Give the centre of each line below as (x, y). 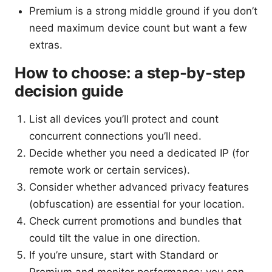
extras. (46, 45)
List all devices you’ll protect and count (124, 119)
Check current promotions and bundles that (135, 221)
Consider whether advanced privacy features (139, 187)
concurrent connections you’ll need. (115, 136)
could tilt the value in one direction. (115, 238)
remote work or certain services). (110, 170)
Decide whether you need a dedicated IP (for (139, 153)
